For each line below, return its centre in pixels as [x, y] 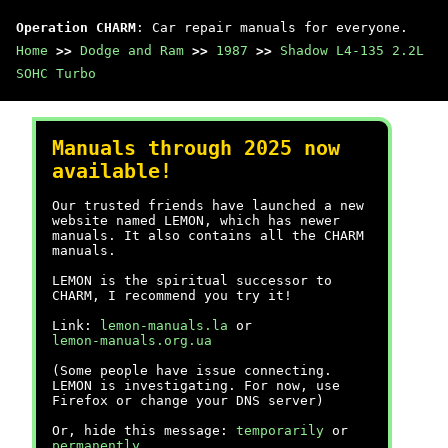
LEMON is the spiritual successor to [192, 280]
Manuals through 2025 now [196, 148]
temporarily [280, 430]
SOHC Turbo [56, 73]
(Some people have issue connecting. [192, 370]
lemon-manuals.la [164, 325]
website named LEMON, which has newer [196, 220]
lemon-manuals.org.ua [132, 340]
